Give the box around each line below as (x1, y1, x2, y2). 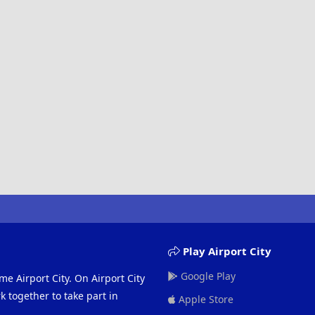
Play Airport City (179, 244, 271, 258)
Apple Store (175, 292, 233, 306)
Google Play (177, 269, 236, 283)
